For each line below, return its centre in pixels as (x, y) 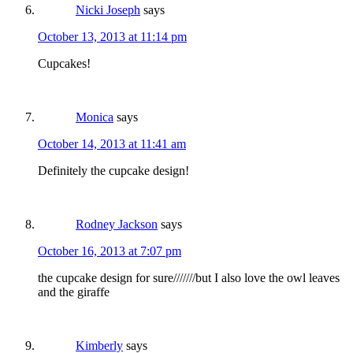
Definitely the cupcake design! (113, 171)
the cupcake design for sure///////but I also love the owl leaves (189, 278)
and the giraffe (74, 292)
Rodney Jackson (117, 225)
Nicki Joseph (108, 10)
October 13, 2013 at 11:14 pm (112, 37)
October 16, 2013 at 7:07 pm (110, 251)
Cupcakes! (64, 64)
